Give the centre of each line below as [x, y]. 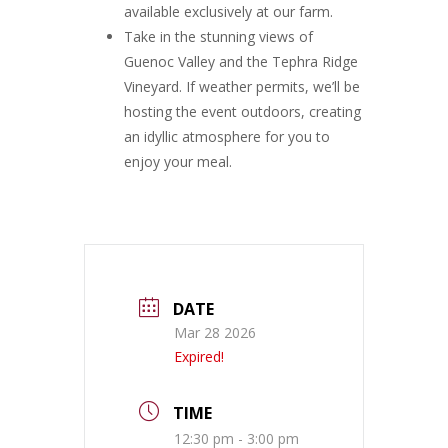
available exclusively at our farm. [228, 12]
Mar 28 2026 [215, 333]
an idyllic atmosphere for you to [227, 137]
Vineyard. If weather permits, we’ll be [242, 87]
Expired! [199, 357]
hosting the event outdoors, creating [242, 112]
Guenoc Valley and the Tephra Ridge [241, 62]
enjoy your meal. [178, 162]
